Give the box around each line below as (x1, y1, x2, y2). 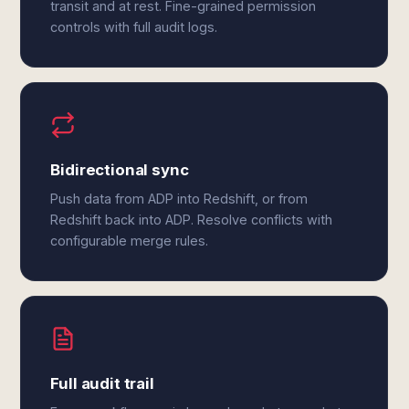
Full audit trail (50, 374, 154, 393)
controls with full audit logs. (50, 19, 218, 35)
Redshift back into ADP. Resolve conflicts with (50, 212, 333, 227)
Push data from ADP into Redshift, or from (50, 191, 309, 206)
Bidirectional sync (50, 161, 189, 179)
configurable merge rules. (50, 233, 209, 248)
